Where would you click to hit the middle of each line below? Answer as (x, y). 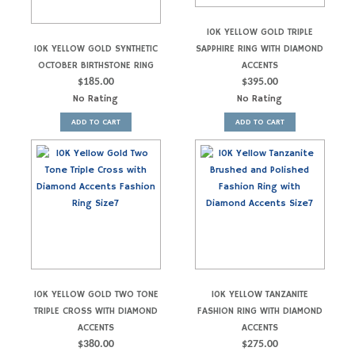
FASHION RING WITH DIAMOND (260, 311)
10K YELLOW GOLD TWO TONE (95, 295)
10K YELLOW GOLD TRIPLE (260, 32)
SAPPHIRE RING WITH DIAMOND (260, 48)
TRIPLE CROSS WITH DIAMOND (95, 311)
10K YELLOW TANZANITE (260, 295)
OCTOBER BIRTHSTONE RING (95, 65)
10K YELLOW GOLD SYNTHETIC (95, 48)
